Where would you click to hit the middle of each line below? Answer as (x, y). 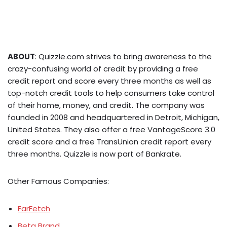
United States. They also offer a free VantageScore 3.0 (111, 129)
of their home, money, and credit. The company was (106, 105)
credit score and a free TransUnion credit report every (109, 142)
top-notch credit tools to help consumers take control (111, 93)
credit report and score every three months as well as (109, 81)
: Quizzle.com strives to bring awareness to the (123, 56)
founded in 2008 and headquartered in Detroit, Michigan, (113, 117)
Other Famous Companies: (58, 181)
